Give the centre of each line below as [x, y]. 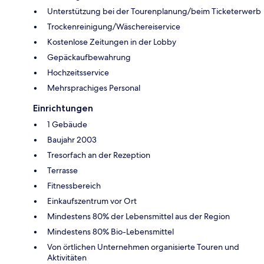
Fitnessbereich [74, 185]
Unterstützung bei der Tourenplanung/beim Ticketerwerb [154, 11]
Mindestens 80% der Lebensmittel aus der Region [138, 216]
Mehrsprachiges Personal [94, 88]
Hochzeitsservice [78, 72]
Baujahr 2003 [72, 139]
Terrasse [62, 170]
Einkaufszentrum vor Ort [92, 201]
